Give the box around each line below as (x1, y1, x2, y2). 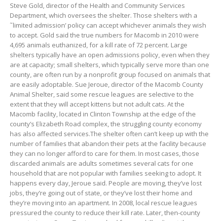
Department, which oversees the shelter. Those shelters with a (10, 11, 197, 20)
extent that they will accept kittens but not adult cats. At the (10, 100, 184, 109)
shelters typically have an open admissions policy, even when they (10, 50, 210, 60)
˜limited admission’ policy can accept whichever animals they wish (10, 21, 206, 30)
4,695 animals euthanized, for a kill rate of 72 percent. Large (10, 40, 187, 50)
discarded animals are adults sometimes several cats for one (10, 159, 193, 168)
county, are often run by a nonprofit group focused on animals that (10, 70, 210, 79)
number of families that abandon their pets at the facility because (10, 139, 206, 148)
